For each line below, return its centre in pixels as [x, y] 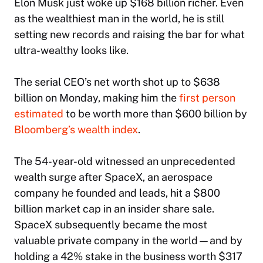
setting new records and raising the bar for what [129, 35]
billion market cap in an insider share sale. [114, 209]
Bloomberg [41, 130]
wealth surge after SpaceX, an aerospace [113, 177]
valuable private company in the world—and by [128, 241]
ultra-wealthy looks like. [71, 50]
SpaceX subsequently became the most [111, 225]
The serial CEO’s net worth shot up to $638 [117, 82]
